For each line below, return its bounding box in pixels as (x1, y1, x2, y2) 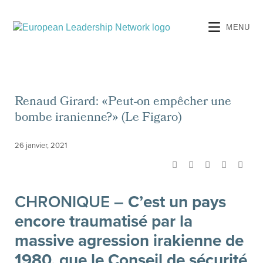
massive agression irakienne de (15, 231, 244, 251)
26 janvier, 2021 (15, 141, 67, 150)
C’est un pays (124, 192, 226, 212)
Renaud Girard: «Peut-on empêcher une (15, 92, 231, 113)
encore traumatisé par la (15, 211, 193, 231)
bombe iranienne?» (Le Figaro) (15, 108, 181, 129)
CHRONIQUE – (15, 192, 124, 212)
